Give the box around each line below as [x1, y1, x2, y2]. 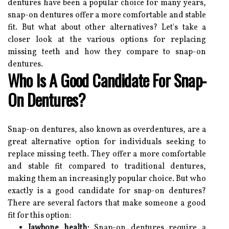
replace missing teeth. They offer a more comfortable [8, 148, 206, 160]
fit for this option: [8, 210, 72, 221]
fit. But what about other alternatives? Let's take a [8, 21, 206, 33]
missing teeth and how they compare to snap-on [8, 46, 206, 58]
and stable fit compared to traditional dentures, [8, 161, 206, 172]
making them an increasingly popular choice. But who [8, 173, 206, 185]
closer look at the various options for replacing [8, 34, 206, 45]
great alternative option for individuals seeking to [8, 136, 206, 148]
